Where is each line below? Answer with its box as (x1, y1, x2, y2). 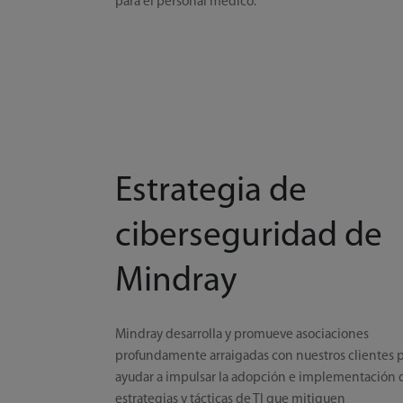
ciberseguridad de (115, 219, 383, 255)
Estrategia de (115, 174, 308, 210)
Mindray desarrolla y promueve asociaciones (115, 327, 370, 342)
